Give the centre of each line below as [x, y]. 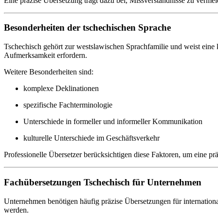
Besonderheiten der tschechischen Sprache [87, 28]
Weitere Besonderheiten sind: [49, 72]
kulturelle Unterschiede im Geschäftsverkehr [91, 138]
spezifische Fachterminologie [68, 105]
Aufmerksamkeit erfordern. [45, 55]
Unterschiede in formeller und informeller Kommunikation [113, 122]
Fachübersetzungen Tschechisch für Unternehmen [103, 182]
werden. [16, 210]
